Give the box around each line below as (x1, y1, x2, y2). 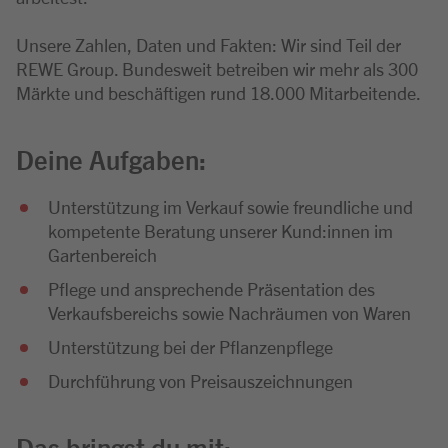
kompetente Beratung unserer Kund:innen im (48, 219, 393, 241)
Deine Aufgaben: (16, 142, 206, 175)
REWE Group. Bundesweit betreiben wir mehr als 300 (16, 57, 418, 79)
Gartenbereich (48, 243, 157, 265)
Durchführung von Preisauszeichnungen (48, 369, 353, 391)
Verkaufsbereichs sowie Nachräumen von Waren (48, 301, 411, 323)
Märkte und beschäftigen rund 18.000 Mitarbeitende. (16, 81, 421, 103)
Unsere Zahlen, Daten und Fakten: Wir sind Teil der (16, 33, 401, 55)
